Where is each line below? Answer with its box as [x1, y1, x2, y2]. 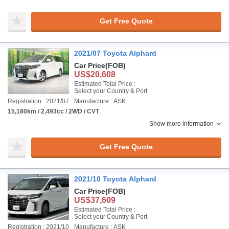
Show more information [149, 120, 214, 127]
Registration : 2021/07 [8, 98, 69, 105]
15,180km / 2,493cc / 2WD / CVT [8, 108, 99, 115]
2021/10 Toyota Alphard [74, 175, 156, 183]
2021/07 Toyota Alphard [74, 49, 156, 57]
